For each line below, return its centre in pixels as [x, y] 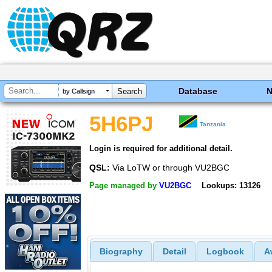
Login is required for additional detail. [161, 148]
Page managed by [124, 186]
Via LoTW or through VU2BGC [170, 167]
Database [198, 91]
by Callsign [79, 91]
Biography [121, 252]
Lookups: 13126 [231, 186]
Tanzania [213, 124]
